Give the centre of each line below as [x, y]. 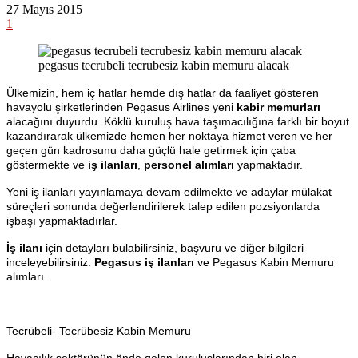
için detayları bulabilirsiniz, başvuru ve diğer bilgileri [173, 247]
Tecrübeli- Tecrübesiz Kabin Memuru [99, 330]
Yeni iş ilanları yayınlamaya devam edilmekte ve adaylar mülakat [169, 191]
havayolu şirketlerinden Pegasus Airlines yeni [121, 107]
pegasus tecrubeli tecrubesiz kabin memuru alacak [164, 65]
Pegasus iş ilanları [144, 262]
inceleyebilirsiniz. [50, 262]
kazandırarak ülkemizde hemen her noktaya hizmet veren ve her [169, 135]
